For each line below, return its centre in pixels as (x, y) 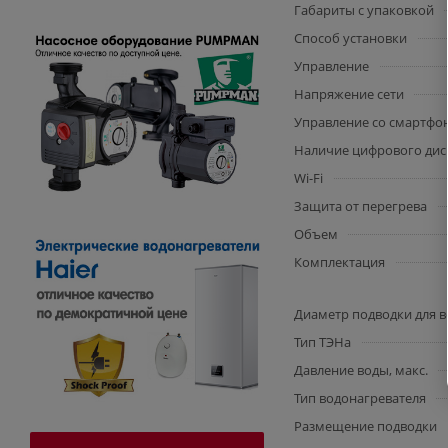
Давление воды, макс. (361, 370)
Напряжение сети (349, 94)
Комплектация (339, 262)
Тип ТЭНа (322, 342)
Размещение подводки (365, 426)
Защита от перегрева (360, 206)
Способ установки (350, 38)
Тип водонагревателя (360, 398)
